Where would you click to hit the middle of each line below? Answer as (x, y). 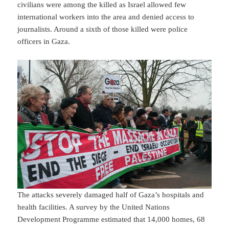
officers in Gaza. (44, 41)
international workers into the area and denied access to (106, 17)
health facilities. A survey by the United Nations (94, 207)
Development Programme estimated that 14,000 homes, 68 (111, 219)
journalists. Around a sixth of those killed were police (103, 29)
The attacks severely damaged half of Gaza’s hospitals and (111, 194)
